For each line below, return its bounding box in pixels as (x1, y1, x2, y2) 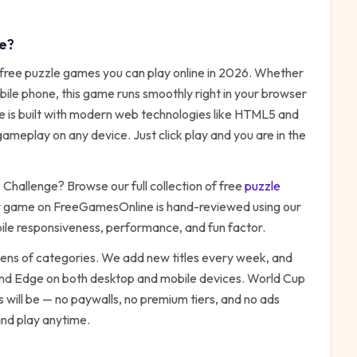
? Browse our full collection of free (58, 178, 242, 194)
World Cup (247, 270, 305, 286)
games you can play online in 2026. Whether (61, 65, 304, 80)
